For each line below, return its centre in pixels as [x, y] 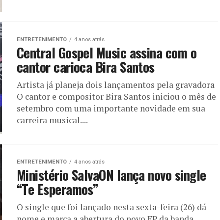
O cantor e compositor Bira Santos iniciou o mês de [116, 96]
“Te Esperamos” [58, 189]
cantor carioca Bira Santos [86, 67]
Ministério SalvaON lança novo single [111, 175]
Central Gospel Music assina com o [107, 53]
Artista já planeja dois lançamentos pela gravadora [116, 85]
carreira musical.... [52, 120]
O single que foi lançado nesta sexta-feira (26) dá [111, 207]
